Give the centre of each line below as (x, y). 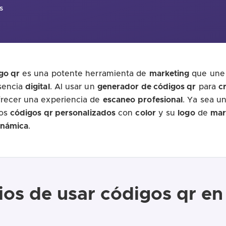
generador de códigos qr (147, 87)
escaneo (119, 100)
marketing (169, 73)
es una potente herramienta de (84, 73)
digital (38, 87)
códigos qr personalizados (63, 113)
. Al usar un (73, 87)
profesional (160, 100)
